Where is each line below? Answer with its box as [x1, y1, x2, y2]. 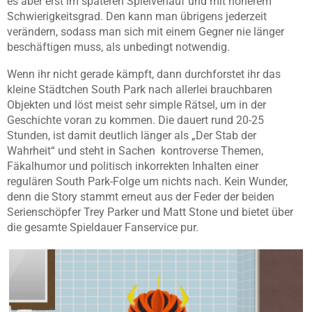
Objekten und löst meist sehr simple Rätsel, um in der [7, 97, 266, 111]
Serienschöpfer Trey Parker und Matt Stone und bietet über [7, 205, 293, 219]
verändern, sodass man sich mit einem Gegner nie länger [7, 24, 284, 38]
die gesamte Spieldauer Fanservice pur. [7, 220, 198, 234]
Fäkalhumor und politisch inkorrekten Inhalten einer [7, 159, 258, 173]
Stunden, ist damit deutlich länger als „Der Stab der [7, 128, 256, 142]
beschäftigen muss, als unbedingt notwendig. [7, 40, 230, 54]
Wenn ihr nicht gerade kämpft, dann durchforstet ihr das [7, 67, 281, 81]
